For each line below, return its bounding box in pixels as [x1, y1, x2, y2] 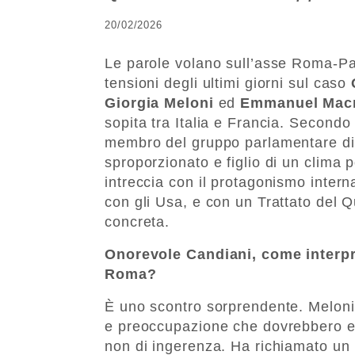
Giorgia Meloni [105, 94, 214, 111]
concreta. [105, 213, 170, 230]
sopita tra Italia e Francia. [105, 114, 285, 131]
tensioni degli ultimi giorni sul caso [105, 74, 352, 91]
